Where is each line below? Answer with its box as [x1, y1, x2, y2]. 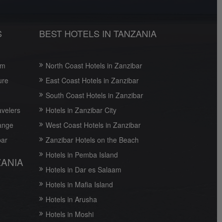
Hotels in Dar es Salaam [45, 165, 121, 175]
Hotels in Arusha [45, 194, 97, 205]
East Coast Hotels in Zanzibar [45, 75, 139, 86]
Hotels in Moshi [45, 209, 94, 220]
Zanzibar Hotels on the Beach [45, 135, 139, 145]
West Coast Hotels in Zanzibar [45, 120, 141, 130]
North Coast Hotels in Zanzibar [45, 60, 142, 71]
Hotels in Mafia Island [45, 179, 113, 190]
